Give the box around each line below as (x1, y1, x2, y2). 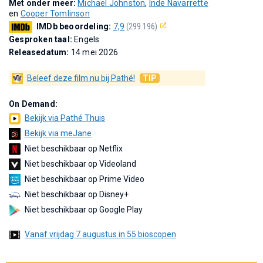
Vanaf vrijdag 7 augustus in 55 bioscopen (25, 229, 176, 239)
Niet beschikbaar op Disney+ (25, 189, 129, 199)
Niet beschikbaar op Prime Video (25, 174, 144, 184)
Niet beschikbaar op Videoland (25, 159, 136, 168)
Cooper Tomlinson (20, 8, 90, 18)
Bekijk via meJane (25, 128, 92, 138)
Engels (74, 34, 100, 44)
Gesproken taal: (9, 34, 75, 44)
